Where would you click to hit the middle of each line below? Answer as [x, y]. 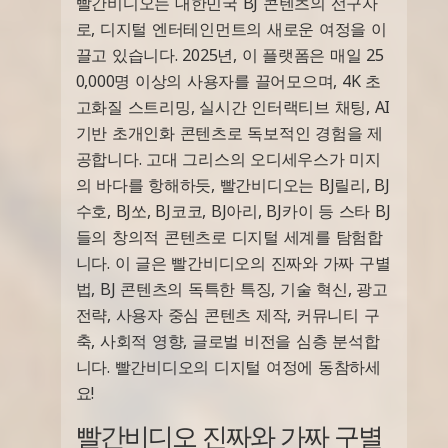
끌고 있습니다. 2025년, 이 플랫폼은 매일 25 [229, 54]
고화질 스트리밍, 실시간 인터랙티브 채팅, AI [233, 106]
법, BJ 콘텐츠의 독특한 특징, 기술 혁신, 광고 [231, 288]
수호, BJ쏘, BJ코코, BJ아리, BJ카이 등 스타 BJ [233, 210]
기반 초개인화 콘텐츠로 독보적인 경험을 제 [229, 132]
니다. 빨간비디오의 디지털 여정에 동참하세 [228, 366]
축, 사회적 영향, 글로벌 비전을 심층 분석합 [227, 340]
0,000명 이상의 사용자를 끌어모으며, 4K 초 [228, 80]
